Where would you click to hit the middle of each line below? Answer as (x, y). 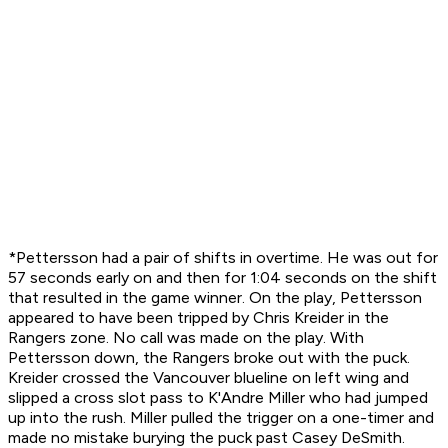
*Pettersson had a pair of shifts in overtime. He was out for (223, 258)
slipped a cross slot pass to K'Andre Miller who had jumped (218, 398)
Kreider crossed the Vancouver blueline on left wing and (208, 378)
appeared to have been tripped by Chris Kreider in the (198, 318)
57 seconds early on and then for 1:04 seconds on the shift (222, 278)
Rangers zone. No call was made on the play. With (186, 338)
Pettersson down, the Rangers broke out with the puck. (209, 358)
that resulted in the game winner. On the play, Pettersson (215, 298)
